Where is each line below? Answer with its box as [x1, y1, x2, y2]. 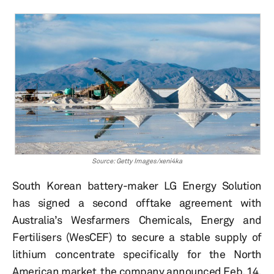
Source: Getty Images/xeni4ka [92, 157, 182, 166]
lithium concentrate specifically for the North [12, 247, 262, 261]
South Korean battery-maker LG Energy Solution [12, 179, 262, 193]
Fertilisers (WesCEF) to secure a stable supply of [12, 230, 262, 244]
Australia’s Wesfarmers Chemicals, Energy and [12, 213, 262, 227]
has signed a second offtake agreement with [12, 196, 262, 210]
